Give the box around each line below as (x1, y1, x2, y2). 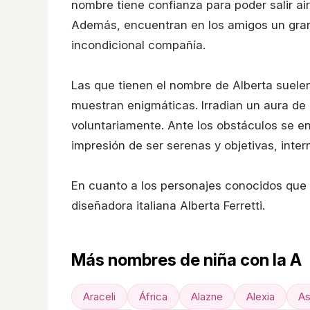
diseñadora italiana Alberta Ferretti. (71, 198, 265, 212)
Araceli (83, 289, 116, 303)
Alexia (246, 289, 275, 303)
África (139, 289, 167, 303)
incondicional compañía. (71, 37, 206, 52)
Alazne (191, 289, 223, 303)
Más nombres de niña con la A (71, 249, 302, 270)
